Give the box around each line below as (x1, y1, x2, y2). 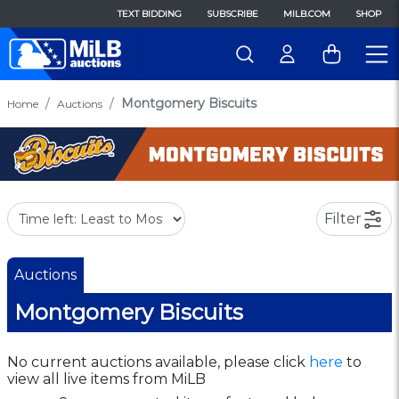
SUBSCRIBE (207, 8, 258, 20)
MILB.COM (283, 8, 330, 20)
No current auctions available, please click (7, 353, 309, 370)
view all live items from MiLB (7, 370, 206, 387)
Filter (324, 209, 362, 227)
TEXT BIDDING (118, 8, 182, 20)
